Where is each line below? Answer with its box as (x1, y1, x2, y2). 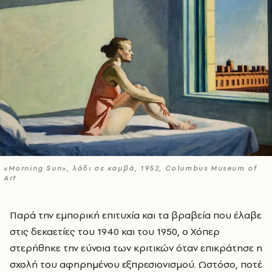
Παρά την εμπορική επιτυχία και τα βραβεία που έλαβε (10, 208, 17, 222)
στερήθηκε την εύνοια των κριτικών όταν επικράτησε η (10, 240, 262, 254)
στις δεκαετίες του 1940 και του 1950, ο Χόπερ (10, 224, 220, 238)
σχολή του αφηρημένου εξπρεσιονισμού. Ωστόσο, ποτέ (10, 257, 262, 271)
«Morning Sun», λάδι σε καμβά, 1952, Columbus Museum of (4, 163, 257, 173)
